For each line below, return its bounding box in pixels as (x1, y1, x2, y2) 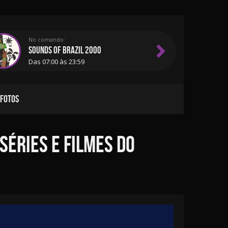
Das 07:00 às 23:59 (28, 57, 84, 66)
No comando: (28, 36, 65, 43)
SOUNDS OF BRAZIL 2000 (28, 45, 101, 55)
